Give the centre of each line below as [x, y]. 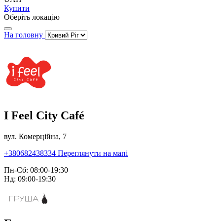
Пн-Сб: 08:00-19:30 [36, 170]
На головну [24, 35]
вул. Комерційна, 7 [35, 136]
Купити [17, 8]
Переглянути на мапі [93, 153]
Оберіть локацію [32, 17]
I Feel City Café [44, 115]
